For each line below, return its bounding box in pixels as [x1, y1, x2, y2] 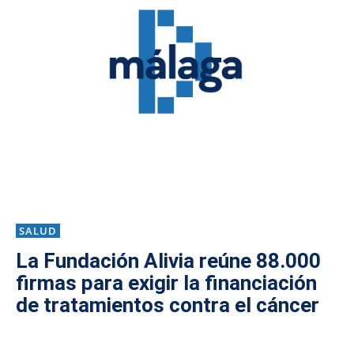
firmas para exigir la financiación [16, 271, 317, 296]
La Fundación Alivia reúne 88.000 [16, 249, 321, 273]
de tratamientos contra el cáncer [16, 293, 319, 318]
